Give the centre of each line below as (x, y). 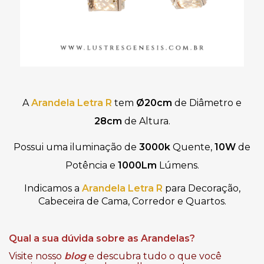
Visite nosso (35, 256)
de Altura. (147, 121)
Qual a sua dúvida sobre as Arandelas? (102, 238)
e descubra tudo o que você (154, 256)
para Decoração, (202, 189)
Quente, (194, 147)
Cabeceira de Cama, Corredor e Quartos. (132, 202)
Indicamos (49, 189)
